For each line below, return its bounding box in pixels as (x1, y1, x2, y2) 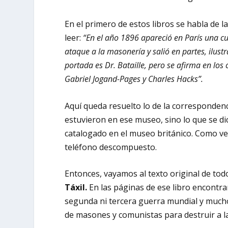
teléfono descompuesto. (65, 141, 157, 153)
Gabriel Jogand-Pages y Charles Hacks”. (65, 73, 204, 85)
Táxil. (65, 182, 90, 193)
